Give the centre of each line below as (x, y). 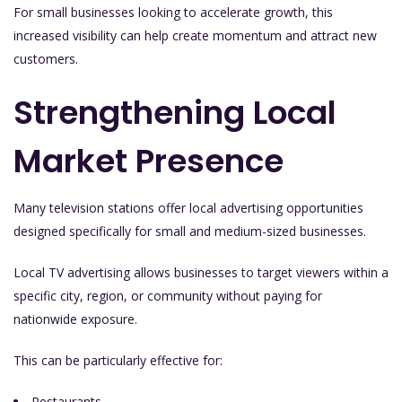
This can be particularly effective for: (118, 360)
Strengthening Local (175, 112)
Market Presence (149, 161)
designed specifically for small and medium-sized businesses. (190, 231)
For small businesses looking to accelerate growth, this (173, 12)
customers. (46, 58)
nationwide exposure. (75, 319)
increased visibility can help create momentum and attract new (195, 35)
